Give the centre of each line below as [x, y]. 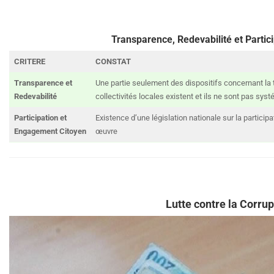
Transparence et [43, 83]
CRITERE [29, 62]
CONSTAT [113, 62]
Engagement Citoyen [50, 131]
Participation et [40, 118]
